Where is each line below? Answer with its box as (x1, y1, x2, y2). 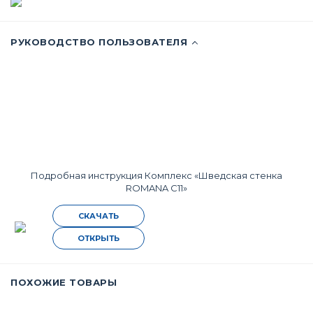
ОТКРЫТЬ (78, 233, 119, 244)
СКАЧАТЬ (78, 211, 119, 221)
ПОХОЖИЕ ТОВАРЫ (10, 276, 117, 288)
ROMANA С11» (126, 182, 187, 194)
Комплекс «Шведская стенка (145, 170, 282, 182)
